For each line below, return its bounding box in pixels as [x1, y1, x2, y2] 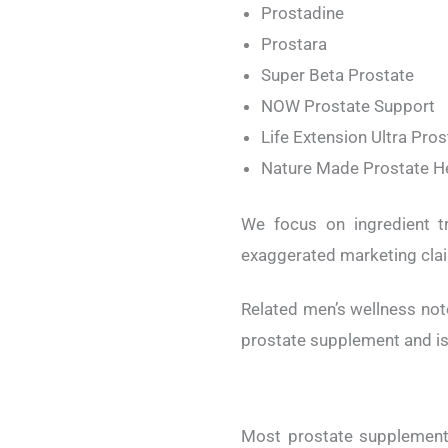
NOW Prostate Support [261, 95, 435, 116]
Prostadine [261, 2, 344, 23]
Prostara [261, 33, 327, 54]
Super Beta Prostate [261, 64, 414, 85]
